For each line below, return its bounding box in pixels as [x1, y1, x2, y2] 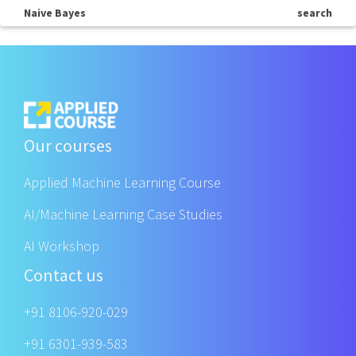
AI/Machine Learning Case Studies [24, 205, 222, 224]
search [297, 6, 332, 20]
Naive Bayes [24, 6, 86, 20]
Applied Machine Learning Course [24, 173, 221, 192]
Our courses [24, 134, 112, 157]
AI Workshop [24, 237, 99, 256]
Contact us [24, 264, 103, 287]
